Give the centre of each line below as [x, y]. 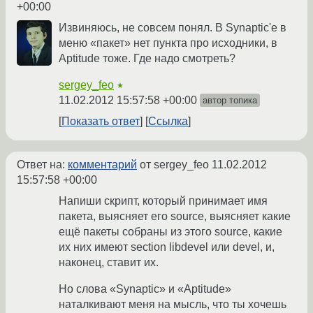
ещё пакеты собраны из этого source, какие [170, 232]
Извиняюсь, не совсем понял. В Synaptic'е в [173, 28]
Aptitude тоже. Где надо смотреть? [147, 59]
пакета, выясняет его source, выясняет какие [175, 217]
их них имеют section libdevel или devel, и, [167, 247]
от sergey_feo [174, 165]
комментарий [102, 165]
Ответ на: [42, 165]
